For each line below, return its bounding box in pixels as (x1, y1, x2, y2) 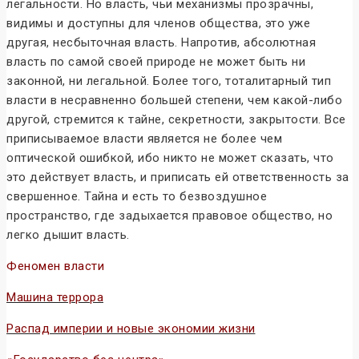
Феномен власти (6, 259, 104, 274)
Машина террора (6, 290, 103, 305)
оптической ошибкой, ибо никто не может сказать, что (6, 151, 334, 166)
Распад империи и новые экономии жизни (6, 321, 256, 337)
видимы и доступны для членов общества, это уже (6, 16, 310, 31)
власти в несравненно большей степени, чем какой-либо (6, 93, 342, 108)
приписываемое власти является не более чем (6, 131, 282, 147)
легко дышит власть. (6, 228, 130, 243)
